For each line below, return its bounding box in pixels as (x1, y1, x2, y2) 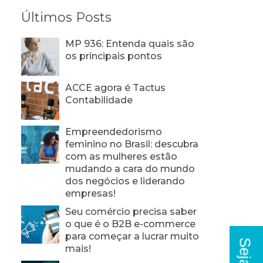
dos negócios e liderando (65, 175, 185, 187)
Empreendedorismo (65, 126, 162, 137)
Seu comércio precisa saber (65, 205, 197, 217)
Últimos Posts (21, 9, 112, 25)
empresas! (65, 187, 116, 199)
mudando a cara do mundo (65, 163, 195, 174)
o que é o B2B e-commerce (65, 218, 195, 230)
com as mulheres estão (65, 150, 177, 162)
